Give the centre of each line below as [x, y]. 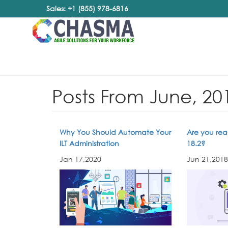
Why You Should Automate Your [115, 132]
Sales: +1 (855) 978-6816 [88, 8]
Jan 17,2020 [80, 159]
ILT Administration [89, 143]
